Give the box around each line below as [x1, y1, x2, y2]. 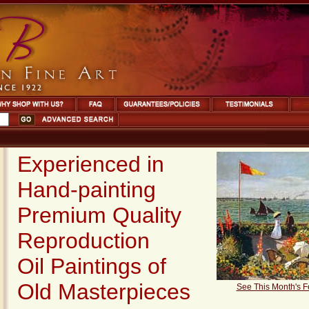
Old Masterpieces [17, 279, 190, 304]
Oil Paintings [17, 254, 148, 279]
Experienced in [17, 152, 170, 177]
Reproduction [17, 228, 150, 253]
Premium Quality [17, 203, 181, 228]
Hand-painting [17, 177, 162, 202]
